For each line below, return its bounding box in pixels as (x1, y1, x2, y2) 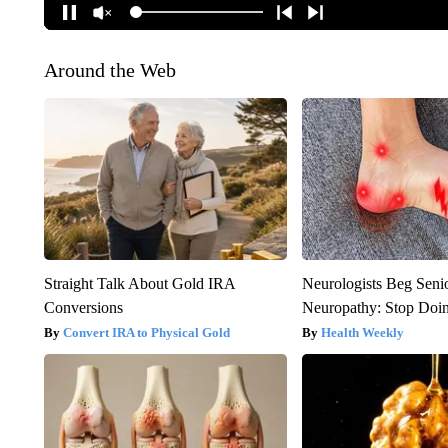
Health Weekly (321, 324, 405, 340)
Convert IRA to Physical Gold (62, 324, 230, 340)
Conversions (43, 298, 123, 316)
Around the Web (43, 58, 176, 81)
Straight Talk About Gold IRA (43, 274, 235, 292)
